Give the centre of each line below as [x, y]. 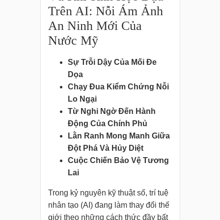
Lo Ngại [82, 99]
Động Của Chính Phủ [107, 124]
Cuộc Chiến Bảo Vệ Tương [118, 161]
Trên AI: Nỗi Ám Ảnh [105, 11]
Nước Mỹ [73, 41]
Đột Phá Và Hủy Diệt [105, 148]
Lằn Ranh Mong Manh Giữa [119, 136]
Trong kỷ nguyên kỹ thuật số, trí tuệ [108, 193]
